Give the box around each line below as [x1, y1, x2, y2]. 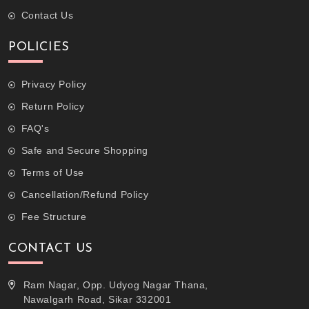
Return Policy [21, 100, 85, 112]
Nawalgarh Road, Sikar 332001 [23, 293, 172, 305]
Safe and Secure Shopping [21, 144, 149, 156]
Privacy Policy [21, 78, 88, 90]
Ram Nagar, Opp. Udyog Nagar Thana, [23, 279, 209, 290]
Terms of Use [21, 166, 84, 178]
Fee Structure [21, 210, 87, 222]
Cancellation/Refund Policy [21, 188, 149, 200]
